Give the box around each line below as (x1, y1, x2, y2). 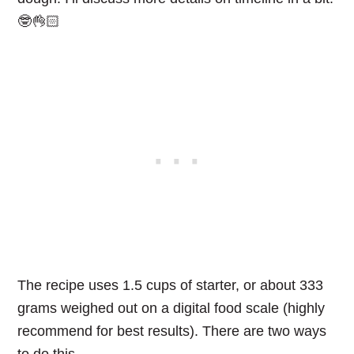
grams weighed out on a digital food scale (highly (17, 300, 326, 317)
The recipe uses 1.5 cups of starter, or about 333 (17, 277, 324, 294)
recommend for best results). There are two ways (17, 323, 327, 340)
